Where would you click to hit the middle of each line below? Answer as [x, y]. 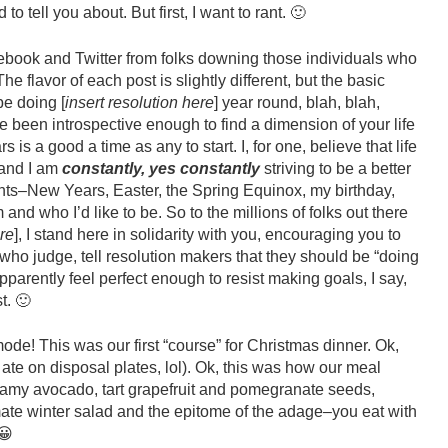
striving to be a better [335, 168]
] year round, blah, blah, [297, 102]
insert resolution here [139, 102]
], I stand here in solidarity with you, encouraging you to [207, 234]
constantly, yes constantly [161, 168]
